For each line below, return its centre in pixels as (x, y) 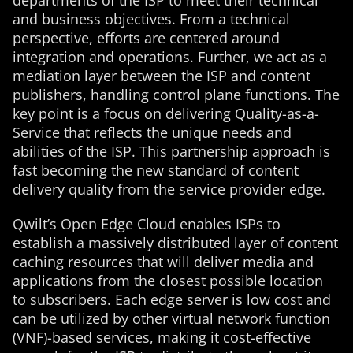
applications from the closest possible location (168, 281)
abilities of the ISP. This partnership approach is (171, 151)
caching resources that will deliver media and (163, 262)
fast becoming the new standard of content (156, 170)
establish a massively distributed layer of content (175, 243)
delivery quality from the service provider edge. (169, 189)
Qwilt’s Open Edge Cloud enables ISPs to (147, 224)
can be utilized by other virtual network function (171, 318)
